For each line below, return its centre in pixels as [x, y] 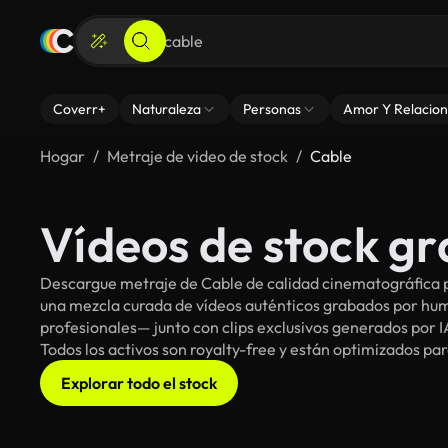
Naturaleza [166, 109]
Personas [272, 109]
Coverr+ [79, 109]
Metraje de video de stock [197, 156]
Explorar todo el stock [139, 383]
